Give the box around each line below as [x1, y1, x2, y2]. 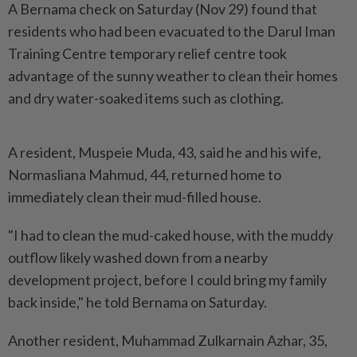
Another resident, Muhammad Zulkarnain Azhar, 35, [8, 331, 328, 349]
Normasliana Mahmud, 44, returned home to [8, 166, 281, 183]
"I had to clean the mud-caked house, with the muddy [8, 226, 333, 244]
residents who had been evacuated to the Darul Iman [8, 22, 335, 40]
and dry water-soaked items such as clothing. [8, 89, 284, 107]
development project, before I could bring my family [8, 271, 327, 288]
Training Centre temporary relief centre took [8, 45, 287, 62]
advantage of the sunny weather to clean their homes [8, 67, 338, 84]
